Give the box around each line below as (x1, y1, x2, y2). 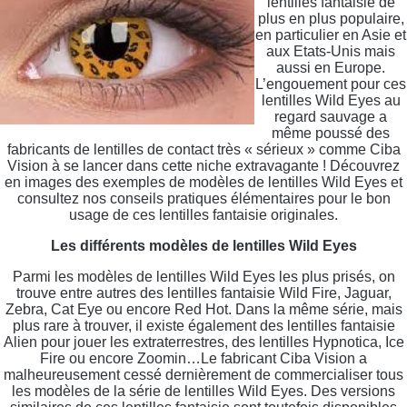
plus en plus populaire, (257, 10, 404, 26)
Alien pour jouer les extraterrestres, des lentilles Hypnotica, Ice (3, 333, 404, 350)
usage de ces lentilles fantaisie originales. (69, 206, 338, 223)
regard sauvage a (274, 108, 387, 124)
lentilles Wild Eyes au (261, 92, 401, 108)
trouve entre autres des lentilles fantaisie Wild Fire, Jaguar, (15, 284, 392, 301)
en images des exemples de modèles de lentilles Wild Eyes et (5, 174, 402, 190)
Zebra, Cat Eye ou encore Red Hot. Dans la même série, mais (5, 301, 402, 317)
